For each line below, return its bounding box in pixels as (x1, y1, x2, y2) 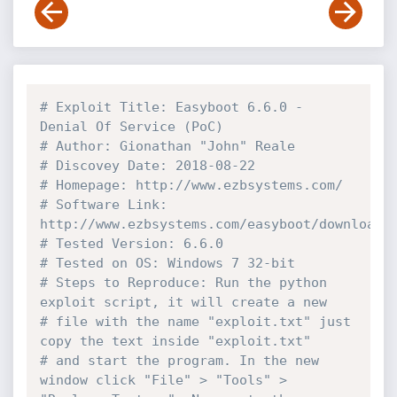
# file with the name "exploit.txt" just (39, 314, 351, 330)
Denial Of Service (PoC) (39, 119, 223, 135)
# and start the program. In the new (39, 353, 319, 369)
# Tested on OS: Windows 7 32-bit (39, 255, 295, 271)
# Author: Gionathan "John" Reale (39, 138, 295, 154)
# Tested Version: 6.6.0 (39, 236, 223, 252)
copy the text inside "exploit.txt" (39, 333, 311, 349)
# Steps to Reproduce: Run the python (39, 275, 327, 291)
